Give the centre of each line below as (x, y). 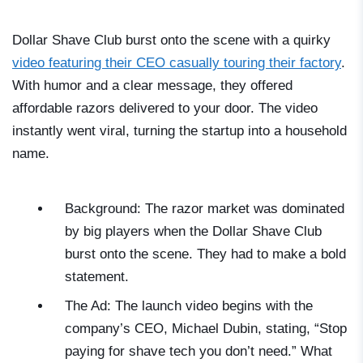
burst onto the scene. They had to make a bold (205, 254)
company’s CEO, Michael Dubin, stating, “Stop (206, 329)
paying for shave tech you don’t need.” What (199, 352)
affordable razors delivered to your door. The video (165, 109)
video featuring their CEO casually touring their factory (177, 63)
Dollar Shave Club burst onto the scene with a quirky (171, 41)
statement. (97, 277)
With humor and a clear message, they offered (152, 86)
